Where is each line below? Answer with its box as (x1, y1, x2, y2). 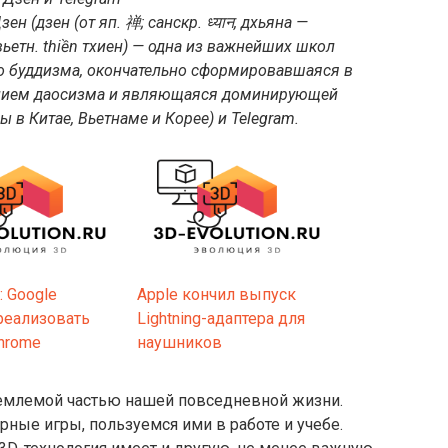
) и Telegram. (209, 108, 299, 128)
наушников (137, 332, 222, 352)
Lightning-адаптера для (137, 308, 305, 328)
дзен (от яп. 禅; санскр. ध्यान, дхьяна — (36, 12, 308, 32)
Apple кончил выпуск (137, 284, 296, 304)
